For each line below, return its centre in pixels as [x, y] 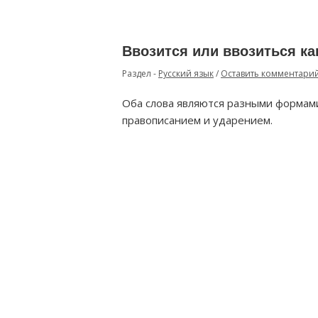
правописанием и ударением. [197, 120]
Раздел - [140, 73]
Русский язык [186, 73]
